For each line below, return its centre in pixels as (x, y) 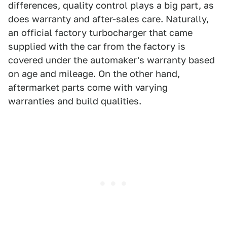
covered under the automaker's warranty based (111, 60)
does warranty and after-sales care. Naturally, (108, 19)
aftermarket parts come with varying (88, 87)
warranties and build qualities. (75, 101)
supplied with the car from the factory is (97, 46)
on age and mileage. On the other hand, (94, 73)
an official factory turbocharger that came (100, 32)
